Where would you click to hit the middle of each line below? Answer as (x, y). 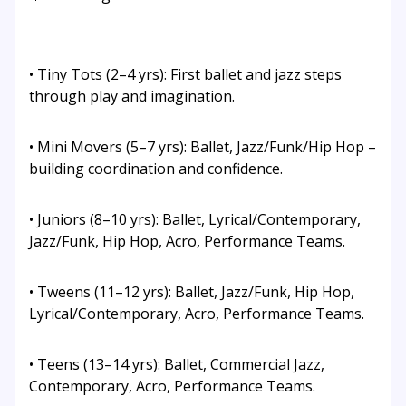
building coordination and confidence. (156, 169)
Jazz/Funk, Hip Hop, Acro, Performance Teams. (187, 242)
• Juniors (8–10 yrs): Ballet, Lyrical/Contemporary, (195, 220)
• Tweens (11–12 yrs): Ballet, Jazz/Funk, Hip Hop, (192, 292)
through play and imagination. (132, 97)
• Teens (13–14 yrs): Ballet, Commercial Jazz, (177, 365)
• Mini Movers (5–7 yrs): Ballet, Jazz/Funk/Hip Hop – (203, 147)
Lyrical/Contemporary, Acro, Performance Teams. (197, 314)
